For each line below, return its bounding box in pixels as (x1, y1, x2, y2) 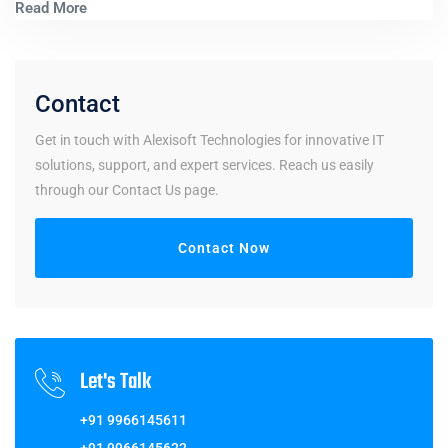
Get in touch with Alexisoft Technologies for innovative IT (35, 132, 384, 149)
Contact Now (178, 240, 270, 257)
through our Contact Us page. (35, 182, 219, 199)
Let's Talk (80, 365, 151, 400)
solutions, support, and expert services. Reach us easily (35, 157, 374, 174)
